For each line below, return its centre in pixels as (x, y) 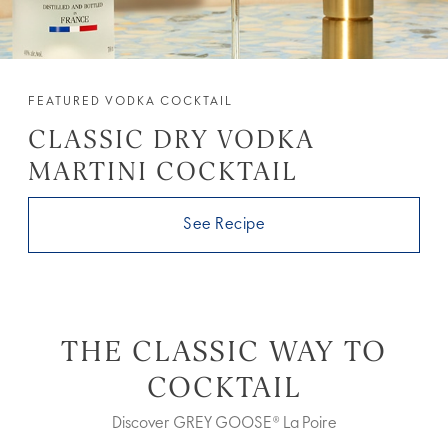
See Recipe (224, 224)
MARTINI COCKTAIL (162, 171)
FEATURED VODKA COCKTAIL (130, 101)
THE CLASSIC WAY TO (224, 350)
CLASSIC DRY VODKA (171, 139)
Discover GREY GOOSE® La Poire (224, 423)
